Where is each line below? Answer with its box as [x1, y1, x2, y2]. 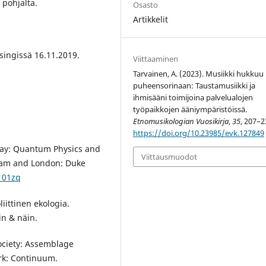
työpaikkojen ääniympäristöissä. [133, 103, 248, 115]
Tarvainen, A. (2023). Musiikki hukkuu [133, 68, 264, 79]
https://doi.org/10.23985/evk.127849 [133, 127, 265, 138]
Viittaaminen [133, 53, 179, 64]
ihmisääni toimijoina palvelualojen [133, 91, 254, 103]
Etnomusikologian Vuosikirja [133, 115, 229, 126]
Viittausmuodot [141, 151, 198, 162]
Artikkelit [133, 13, 169, 25]
